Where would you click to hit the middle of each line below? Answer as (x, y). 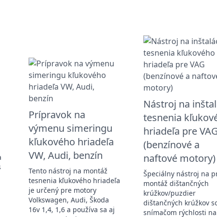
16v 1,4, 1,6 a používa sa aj (71, 209)
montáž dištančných (176, 183)
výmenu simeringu (70, 128)
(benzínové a (171, 144)
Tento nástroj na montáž (68, 170)
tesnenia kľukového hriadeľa (74, 180)
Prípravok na (57, 114)
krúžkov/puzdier (169, 193)
